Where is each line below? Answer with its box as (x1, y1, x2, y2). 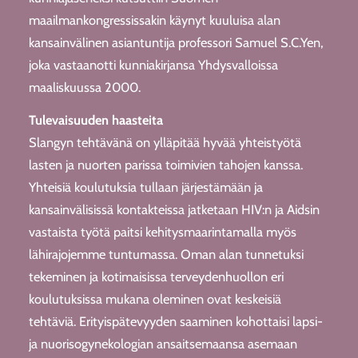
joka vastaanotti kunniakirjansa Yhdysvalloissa (28, 56, 278, 73)
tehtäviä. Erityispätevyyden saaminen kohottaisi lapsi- (28, 312, 323, 329)
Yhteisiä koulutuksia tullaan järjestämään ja (28, 178, 263, 195)
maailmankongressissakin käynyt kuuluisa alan (28, 11, 284, 28)
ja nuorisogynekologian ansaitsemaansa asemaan (28, 335, 297, 352)
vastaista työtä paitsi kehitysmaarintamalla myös (28, 223, 296, 240)
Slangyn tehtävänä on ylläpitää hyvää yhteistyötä (28, 133, 301, 150)
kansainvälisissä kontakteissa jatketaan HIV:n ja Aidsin (28, 201, 320, 217)
